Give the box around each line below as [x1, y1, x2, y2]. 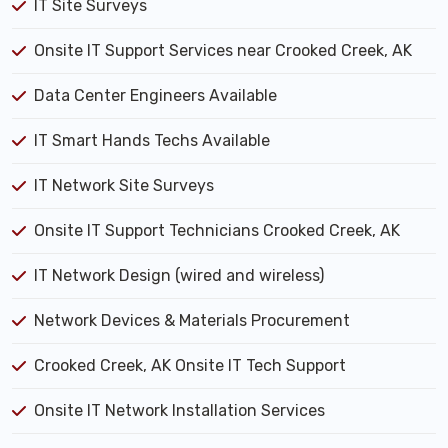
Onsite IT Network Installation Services [34, 401, 325, 421]
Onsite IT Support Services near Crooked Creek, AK [34, 41, 412, 61]
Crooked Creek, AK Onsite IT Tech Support [34, 356, 346, 376]
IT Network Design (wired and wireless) [34, 266, 324, 286]
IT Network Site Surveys [34, 176, 214, 196]
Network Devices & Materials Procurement [34, 311, 350, 331]
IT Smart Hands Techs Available [34, 131, 270, 151]
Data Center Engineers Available [34, 86, 277, 106]
